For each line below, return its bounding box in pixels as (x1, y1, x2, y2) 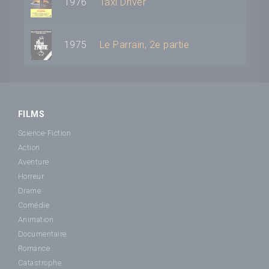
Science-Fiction (18, 128, 71, 138)
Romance (18, 243, 50, 253)
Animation (18, 214, 54, 224)
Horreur (18, 171, 44, 181)
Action (18, 142, 40, 152)
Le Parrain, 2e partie (100, 38, 190, 50)
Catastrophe (18, 258, 62, 267)
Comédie (18, 200, 50, 210)
